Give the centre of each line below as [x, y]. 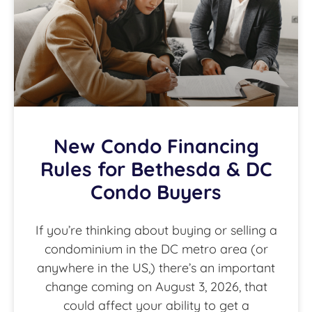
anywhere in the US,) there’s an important [156, 268]
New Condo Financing [156, 146]
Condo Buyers [156, 192]
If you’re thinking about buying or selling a [156, 231]
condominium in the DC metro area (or [156, 249]
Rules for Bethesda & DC [156, 169]
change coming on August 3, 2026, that [156, 287]
